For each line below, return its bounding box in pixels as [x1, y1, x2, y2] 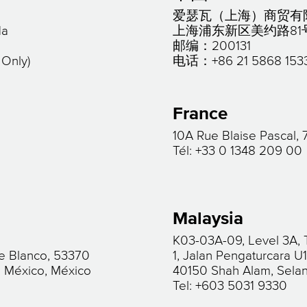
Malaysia [173, 210, 244, 228]
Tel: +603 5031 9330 [173, 280, 288, 293]
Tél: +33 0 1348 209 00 [173, 145, 303, 158]
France [173, 106, 228, 123]
